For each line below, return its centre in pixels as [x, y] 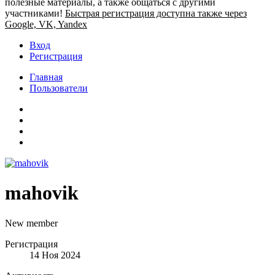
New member [31, 223]
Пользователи [59, 88]
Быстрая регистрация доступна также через [156, 13]
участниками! [35, 13]
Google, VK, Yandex [46, 24]
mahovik [42, 193]
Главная [46, 77]
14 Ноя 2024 [55, 255]
